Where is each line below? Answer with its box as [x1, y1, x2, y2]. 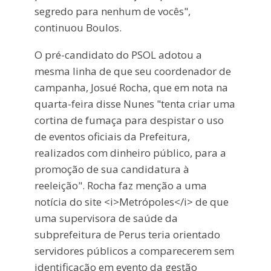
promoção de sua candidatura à [34, 162, 189, 176]
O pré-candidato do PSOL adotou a [34, 47, 202, 62]
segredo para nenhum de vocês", [34, 4, 191, 18]
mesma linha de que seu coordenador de [34, 64, 231, 78]
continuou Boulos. [34, 20, 122, 34]
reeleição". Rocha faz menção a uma [34, 178, 207, 192]
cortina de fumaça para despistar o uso [34, 113, 224, 127]
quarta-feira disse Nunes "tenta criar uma [34, 96, 235, 111]
